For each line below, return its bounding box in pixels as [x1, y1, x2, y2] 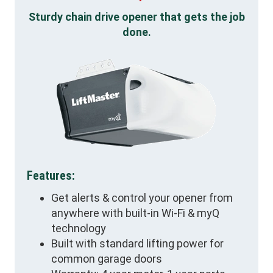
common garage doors [51, 252, 162, 265]
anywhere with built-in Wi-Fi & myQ [51, 206, 219, 219]
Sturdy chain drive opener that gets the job [28, 10, 245, 23]
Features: [27, 168, 75, 183]
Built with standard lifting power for [51, 236, 224, 250]
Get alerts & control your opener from [51, 191, 233, 204]
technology [51, 221, 106, 235]
